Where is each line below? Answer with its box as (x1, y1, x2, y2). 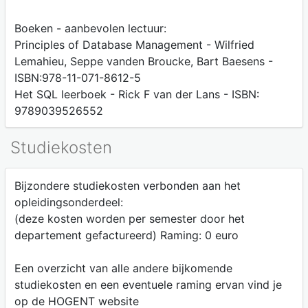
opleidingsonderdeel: (14, 195, 123, 210)
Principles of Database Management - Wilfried (14, 37, 254, 52)
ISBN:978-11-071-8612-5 (14, 70, 141, 85)
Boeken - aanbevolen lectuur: (14, 21, 166, 35)
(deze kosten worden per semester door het (14, 212, 245, 226)
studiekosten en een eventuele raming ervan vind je (14, 278, 282, 292)
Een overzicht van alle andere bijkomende (14, 261, 232, 276)
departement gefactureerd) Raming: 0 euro (14, 228, 239, 243)
